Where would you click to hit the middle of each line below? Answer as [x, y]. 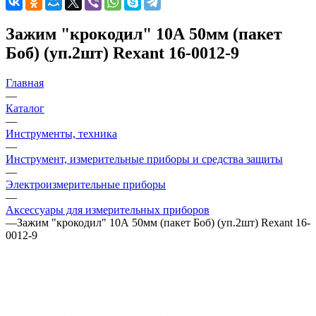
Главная [25, 83]
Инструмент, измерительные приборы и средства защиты [144, 159]
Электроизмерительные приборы [86, 184]
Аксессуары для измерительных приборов [108, 209]
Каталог [25, 108]
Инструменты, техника [61, 133]
